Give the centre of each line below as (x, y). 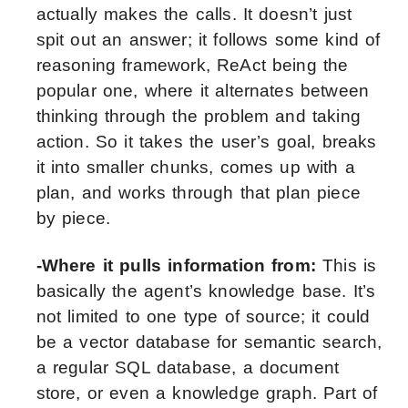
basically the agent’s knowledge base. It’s (206, 291)
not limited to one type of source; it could (203, 317)
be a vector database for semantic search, (209, 342)
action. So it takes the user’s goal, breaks (206, 142)
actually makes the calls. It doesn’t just (194, 15)
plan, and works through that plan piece (198, 193)
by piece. (73, 219)
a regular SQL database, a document (188, 368)
